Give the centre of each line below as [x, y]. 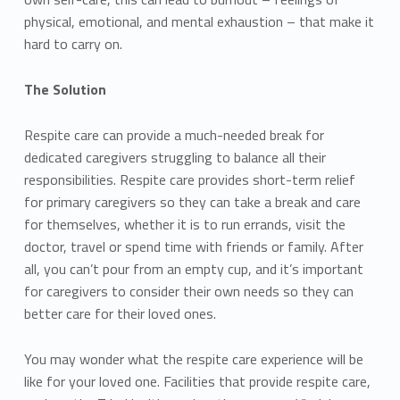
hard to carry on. [73, 43]
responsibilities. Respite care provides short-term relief [189, 179]
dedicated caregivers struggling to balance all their [175, 157]
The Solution [65, 89]
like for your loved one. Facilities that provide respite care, [197, 381]
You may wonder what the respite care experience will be [193, 358]
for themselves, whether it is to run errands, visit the [184, 224]
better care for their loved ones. [120, 313]
